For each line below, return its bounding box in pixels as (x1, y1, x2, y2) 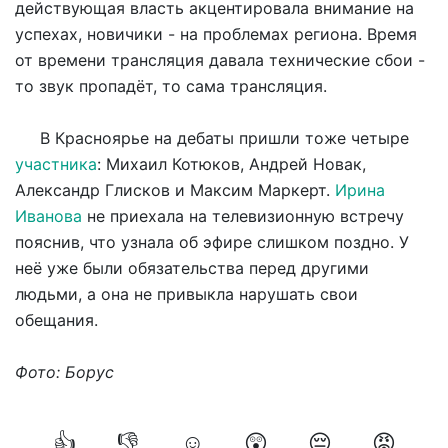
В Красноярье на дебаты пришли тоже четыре (15, 127, 409, 148)
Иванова (15, 205, 82, 226)
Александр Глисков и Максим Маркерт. (15, 179, 335, 200)
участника (15, 153, 97, 174)
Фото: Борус (15, 361, 114, 382)
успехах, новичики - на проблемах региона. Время (15, 23, 417, 44)
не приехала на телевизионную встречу (82, 205, 404, 226)
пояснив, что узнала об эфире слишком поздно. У (15, 231, 409, 252)
